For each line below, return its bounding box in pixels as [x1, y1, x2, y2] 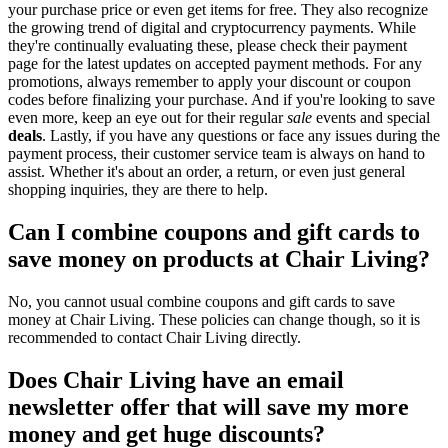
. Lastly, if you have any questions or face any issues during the [42, 127, 440, 145]
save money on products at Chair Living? [8, 246, 430, 272]
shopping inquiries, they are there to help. [8, 181, 268, 199]
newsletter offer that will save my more [8, 393, 409, 420]
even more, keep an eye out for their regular [8, 109, 287, 127]
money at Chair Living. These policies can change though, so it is [8, 310, 420, 328]
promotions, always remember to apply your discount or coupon [8, 73, 411, 91]
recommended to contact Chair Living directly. [8, 328, 301, 346]
